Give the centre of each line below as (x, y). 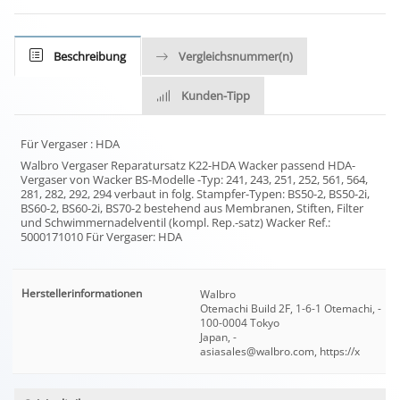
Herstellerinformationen (81, 294)
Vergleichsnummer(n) (236, 57)
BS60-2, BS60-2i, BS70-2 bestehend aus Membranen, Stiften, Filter (192, 208)
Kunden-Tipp (216, 96)
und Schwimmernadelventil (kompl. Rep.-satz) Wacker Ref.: (176, 223)
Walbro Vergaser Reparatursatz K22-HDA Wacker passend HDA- (188, 166)
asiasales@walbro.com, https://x (279, 352)
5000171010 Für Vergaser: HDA (102, 237)
